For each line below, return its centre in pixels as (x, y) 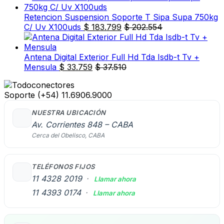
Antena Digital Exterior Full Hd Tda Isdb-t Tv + (112, 57)
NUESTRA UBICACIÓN (69, 112)
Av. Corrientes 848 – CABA (82, 124)
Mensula (40, 67)
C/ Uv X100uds (52, 27)
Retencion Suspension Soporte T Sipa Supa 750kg (121, 17)
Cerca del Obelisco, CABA (68, 135)
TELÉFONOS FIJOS (63, 166)
